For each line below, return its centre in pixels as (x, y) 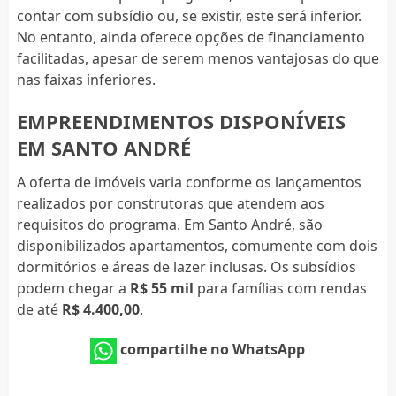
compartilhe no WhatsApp (213, 349)
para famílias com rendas (280, 288)
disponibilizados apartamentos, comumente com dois (197, 245)
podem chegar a (73, 288)
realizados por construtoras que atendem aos (170, 203)
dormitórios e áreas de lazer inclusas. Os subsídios (186, 267)
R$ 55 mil (161, 288)
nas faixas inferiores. (86, 79)
